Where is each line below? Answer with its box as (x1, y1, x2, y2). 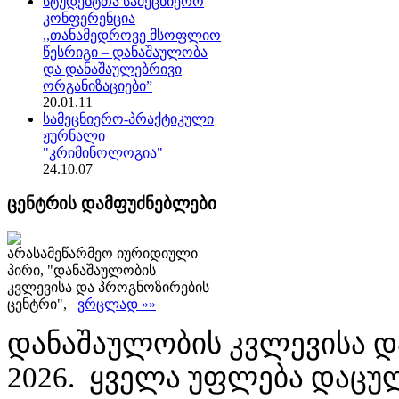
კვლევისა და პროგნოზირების (7, 279, 209, 295)
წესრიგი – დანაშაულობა (43, 45, 208, 61)
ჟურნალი (43, 128, 105, 144)
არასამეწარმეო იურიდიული (7, 245, 198, 261)
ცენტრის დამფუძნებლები (7, 194, 216, 213)
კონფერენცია (43, 11, 135, 27)
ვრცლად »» (77, 296, 156, 312)
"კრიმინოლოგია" (43, 145, 163, 161)
